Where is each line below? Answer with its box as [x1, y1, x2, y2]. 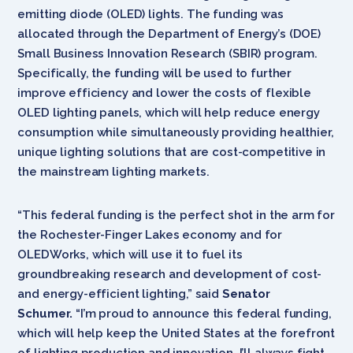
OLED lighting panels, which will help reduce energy [17, 105, 320, 120]
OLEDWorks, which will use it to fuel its [17, 247, 243, 262]
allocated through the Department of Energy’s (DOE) [17, 26, 321, 41]
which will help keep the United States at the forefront [17, 325, 336, 340]
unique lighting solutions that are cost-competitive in [17, 144, 326, 159]
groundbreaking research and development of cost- [17, 266, 322, 281]
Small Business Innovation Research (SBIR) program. [17, 46, 318, 61]
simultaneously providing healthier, [130, 124, 334, 139]
